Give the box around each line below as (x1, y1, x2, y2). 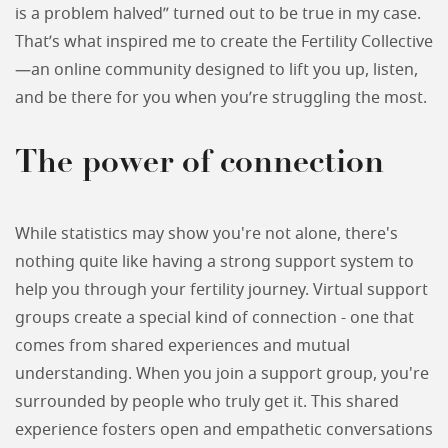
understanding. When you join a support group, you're (15, 366, 429, 382)
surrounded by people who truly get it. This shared (15, 394, 399, 410)
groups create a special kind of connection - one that (15, 310, 414, 326)
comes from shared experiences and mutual (15, 338, 350, 354)
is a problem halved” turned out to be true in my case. (15, 6, 421, 22)
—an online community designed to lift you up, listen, (15, 62, 418, 78)
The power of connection (15, 148, 384, 180)
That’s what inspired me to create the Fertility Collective (15, 34, 433, 50)
